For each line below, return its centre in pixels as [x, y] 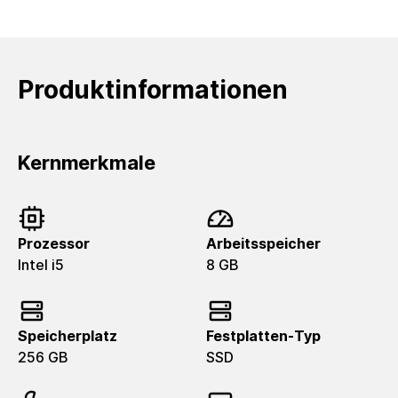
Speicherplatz [68, 336]
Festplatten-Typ [263, 336]
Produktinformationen [153, 90]
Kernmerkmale [87, 163]
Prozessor [54, 243]
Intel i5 [41, 265]
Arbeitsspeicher [263, 243]
